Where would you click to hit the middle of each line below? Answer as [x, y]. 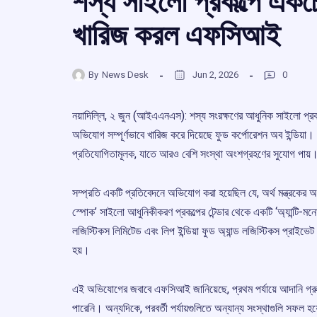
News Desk [125, 75]
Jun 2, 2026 [215, 75]
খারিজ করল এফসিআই [176, 35]
